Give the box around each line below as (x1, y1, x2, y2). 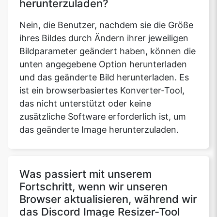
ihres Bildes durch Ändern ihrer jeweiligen (19, 33, 188, 44)
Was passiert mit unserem (19, 168, 152, 181)
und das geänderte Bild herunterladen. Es (19, 72, 189, 83)
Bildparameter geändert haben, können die (19, 46, 196, 57)
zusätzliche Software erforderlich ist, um (19, 111, 186, 122)
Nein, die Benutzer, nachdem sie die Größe (19, 20, 193, 31)
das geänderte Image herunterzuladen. (19, 124, 179, 135)
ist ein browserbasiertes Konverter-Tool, (19, 85, 185, 96)
